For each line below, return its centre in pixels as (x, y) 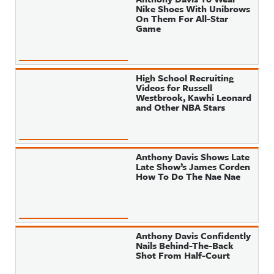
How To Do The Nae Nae (188, 176)
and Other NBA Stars (181, 107)
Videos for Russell (174, 87)
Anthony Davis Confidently (194, 235)
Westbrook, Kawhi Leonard (194, 97)
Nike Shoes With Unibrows (193, 9)
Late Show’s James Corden (193, 166)
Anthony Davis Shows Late (193, 157)
